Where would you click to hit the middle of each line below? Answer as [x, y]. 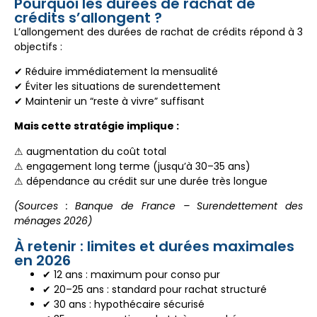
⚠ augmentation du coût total [90, 151]
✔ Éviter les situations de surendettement [117, 87]
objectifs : [38, 46]
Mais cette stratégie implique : [97, 126]
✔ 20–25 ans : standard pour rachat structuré [155, 289]
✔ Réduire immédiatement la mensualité [116, 72]
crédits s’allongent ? [88, 17]
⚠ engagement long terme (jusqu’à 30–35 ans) [132, 166]
